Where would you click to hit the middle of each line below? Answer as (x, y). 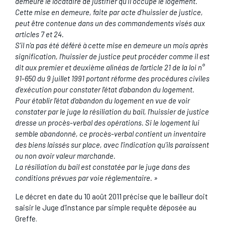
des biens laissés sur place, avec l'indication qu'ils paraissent (112, 144)
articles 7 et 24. (39, 34)
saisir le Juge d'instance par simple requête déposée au (105, 207)
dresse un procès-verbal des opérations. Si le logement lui (107, 122)
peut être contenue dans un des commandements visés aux (110, 23)
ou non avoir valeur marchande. (65, 155)
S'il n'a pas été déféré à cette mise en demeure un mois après (111, 45)
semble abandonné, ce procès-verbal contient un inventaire (110, 133)
